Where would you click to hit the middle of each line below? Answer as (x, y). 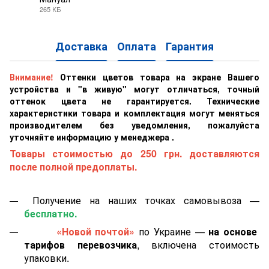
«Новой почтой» (95, 231)
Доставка (81, 47)
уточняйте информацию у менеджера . (92, 137)
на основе (234, 231)
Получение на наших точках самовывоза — (142, 200)
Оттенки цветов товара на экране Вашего (160, 77)
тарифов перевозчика (80, 244)
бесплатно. (50, 213)
